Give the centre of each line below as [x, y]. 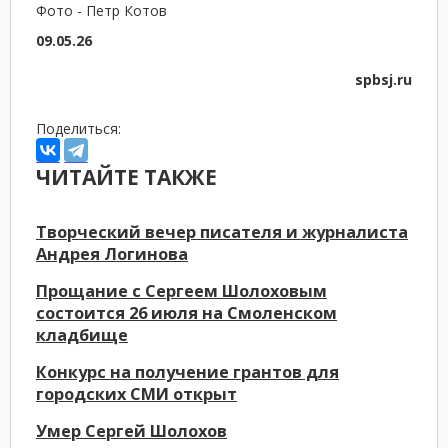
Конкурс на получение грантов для [187, 371]
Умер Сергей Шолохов [131, 430]
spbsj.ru [383, 79]
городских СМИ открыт [136, 393]
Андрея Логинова [112, 253]
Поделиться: [78, 128]
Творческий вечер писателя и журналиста [222, 231]
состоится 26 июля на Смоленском [186, 312]
